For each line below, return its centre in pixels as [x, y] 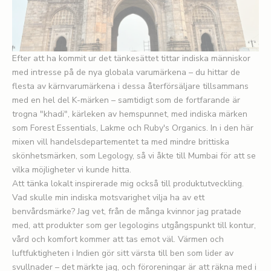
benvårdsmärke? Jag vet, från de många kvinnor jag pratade [127, 212]
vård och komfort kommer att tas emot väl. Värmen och [118, 240]
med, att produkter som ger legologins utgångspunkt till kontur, [134, 226]
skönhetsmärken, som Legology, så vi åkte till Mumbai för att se [134, 156]
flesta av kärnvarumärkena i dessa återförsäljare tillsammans [130, 87]
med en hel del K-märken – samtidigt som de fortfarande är [126, 100]
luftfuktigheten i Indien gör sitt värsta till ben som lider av [123, 253]
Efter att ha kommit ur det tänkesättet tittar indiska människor [131, 59]
